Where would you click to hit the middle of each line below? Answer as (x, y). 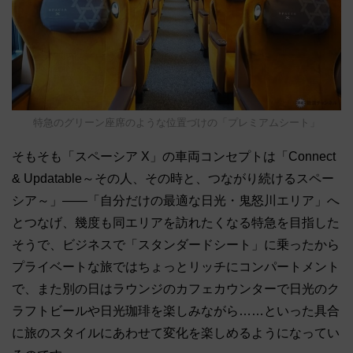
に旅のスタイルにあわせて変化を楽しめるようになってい (176, 333)
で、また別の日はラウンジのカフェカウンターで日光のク (176, 288)
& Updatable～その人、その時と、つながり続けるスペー (173, 178)
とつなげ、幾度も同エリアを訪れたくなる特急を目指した (176, 222)
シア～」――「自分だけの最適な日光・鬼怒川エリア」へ (176, 200)
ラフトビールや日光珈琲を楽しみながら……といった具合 (176, 310)
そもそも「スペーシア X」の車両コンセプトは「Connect (174, 156)
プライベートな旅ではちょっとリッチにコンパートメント (176, 266)
